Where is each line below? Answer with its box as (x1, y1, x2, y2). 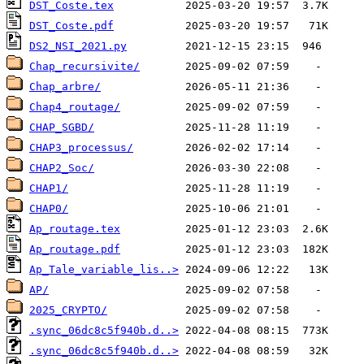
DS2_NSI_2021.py (29, 40, 127, 53)
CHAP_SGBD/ (29, 121, 94, 134)
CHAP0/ (29, 202, 68, 215)
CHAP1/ (29, 182, 68, 195)
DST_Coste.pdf (29, 19, 114, 32)
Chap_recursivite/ (29, 60, 140, 73)
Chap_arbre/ (29, 80, 101, 93)
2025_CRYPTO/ (29, 304, 107, 317)
